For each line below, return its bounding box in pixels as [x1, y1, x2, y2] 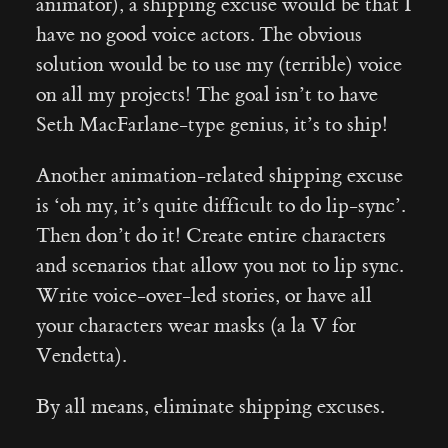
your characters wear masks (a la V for [35, 313, 356, 339]
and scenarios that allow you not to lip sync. [35, 253, 403, 279]
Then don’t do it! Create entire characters [35, 223, 386, 249]
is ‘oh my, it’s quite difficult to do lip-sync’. [35, 193, 405, 219]
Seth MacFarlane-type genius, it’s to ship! [35, 112, 388, 138]
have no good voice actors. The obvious [35, 22, 362, 48]
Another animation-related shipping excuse [35, 163, 403, 189]
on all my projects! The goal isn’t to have [35, 82, 378, 108]
